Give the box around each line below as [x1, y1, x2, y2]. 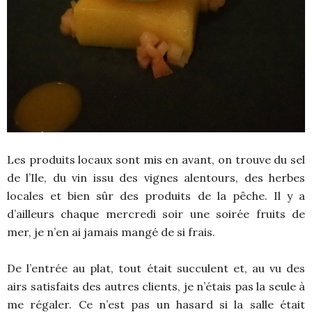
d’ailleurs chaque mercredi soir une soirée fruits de [7, 207, 305, 221]
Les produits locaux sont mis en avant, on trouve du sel [7, 153, 305, 167]
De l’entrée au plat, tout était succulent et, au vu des [7, 261, 305, 276]
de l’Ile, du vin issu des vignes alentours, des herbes [7, 171, 305, 185]
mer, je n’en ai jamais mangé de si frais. [7, 225, 215, 240]
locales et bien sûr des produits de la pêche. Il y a [7, 189, 305, 203]
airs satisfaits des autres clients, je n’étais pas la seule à [7, 279, 305, 294]
